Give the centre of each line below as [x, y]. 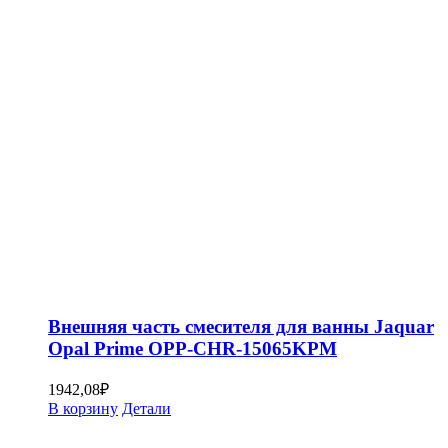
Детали [146, 409]
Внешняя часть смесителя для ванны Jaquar [241, 326]
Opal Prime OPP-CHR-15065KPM [192, 348]
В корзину [83, 409]
